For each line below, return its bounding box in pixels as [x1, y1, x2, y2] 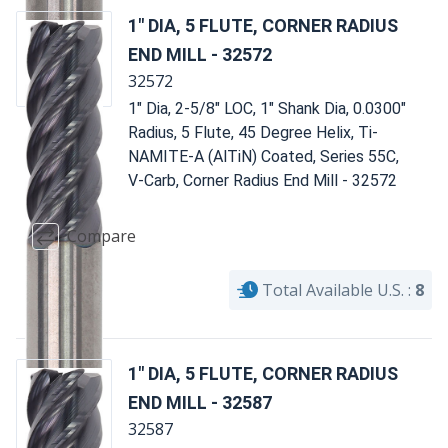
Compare [67, 225, 136, 248]
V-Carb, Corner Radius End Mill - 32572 [128, 170, 397, 190]
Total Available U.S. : [262, 278, 411, 301]
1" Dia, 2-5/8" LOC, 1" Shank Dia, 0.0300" [128, 98, 406, 118]
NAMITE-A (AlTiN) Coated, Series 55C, [128, 146, 399, 166]
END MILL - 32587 [128, 391, 272, 413]
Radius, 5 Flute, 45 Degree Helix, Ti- [128, 122, 378, 142]
